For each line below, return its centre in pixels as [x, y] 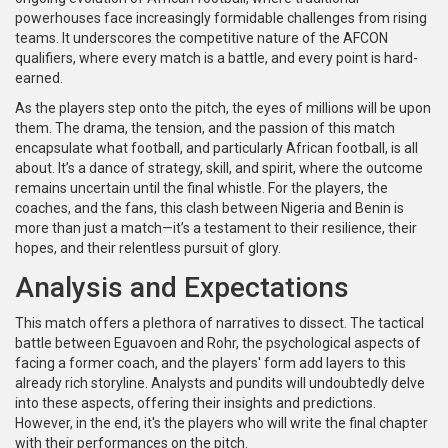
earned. [39, 78]
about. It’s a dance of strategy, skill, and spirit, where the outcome [219, 168]
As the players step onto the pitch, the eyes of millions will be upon [223, 108]
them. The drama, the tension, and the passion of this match [205, 128]
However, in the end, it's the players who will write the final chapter [221, 423]
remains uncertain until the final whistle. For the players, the [201, 188]
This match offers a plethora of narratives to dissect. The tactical [219, 323]
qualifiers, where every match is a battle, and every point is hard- [216, 58]
